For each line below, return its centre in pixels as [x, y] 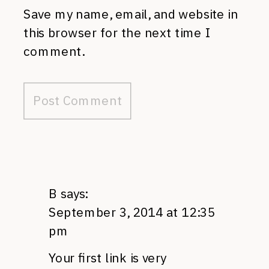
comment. [54, 51]
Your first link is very [108, 258]
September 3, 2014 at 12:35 [132, 212]
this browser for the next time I [117, 32]
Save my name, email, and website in [131, 14]
